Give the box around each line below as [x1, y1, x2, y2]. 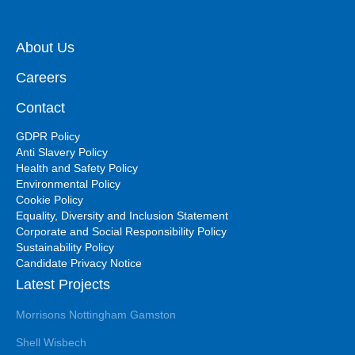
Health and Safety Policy [16, 161, 138, 174]
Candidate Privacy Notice [16, 256, 142, 269]
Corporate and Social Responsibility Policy [16, 224, 227, 238]
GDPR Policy [16, 129, 80, 143]
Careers [16, 69, 67, 86]
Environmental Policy [16, 177, 120, 190]
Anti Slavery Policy [16, 145, 108, 158]
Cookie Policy [16, 193, 83, 206]
